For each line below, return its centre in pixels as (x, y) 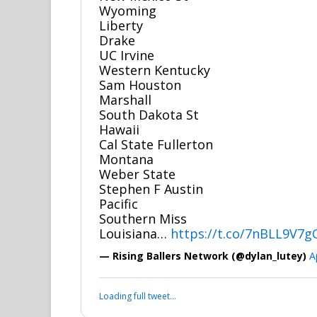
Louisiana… (135, 234)
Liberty (121, 25)
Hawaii (119, 129)
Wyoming (128, 11)
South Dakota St (149, 115)
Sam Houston (140, 85)
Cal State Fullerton (156, 144)
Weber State (137, 174)
